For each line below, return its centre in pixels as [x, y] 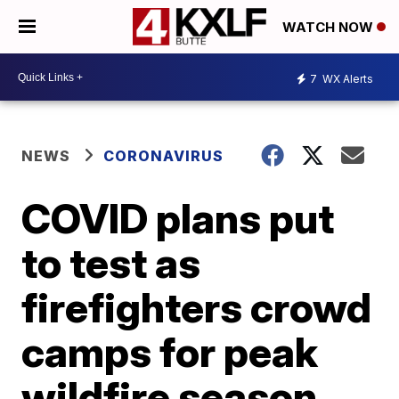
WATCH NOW [330, 28]
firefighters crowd [197, 307]
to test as [111, 263]
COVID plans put [178, 218]
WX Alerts [346, 78]
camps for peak [170, 352]
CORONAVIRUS [164, 156]
